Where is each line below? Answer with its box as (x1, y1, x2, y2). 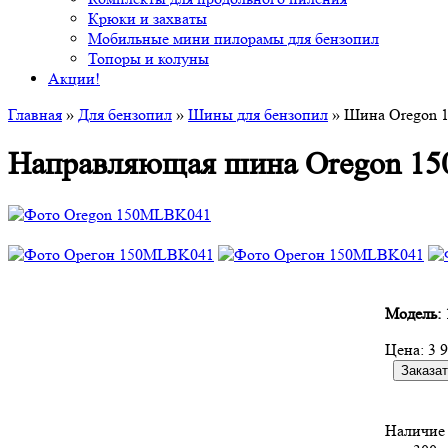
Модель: (385, 303, 441, 323)
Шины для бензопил (188, 105, 328, 124)
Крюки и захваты (88, 9, 207, 28)
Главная (8, 105, 62, 124)
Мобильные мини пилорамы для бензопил (88, 29, 379, 48)
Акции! (48, 69, 100, 88)
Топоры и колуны (88, 49, 209, 68)
